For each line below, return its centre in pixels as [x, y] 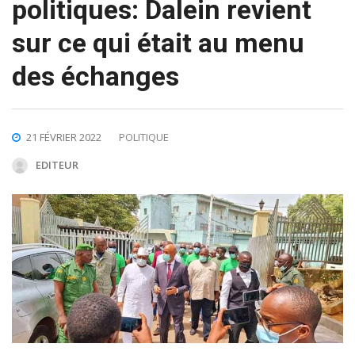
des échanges [95, 76]
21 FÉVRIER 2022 [64, 137]
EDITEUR [57, 164]
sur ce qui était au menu [158, 42]
